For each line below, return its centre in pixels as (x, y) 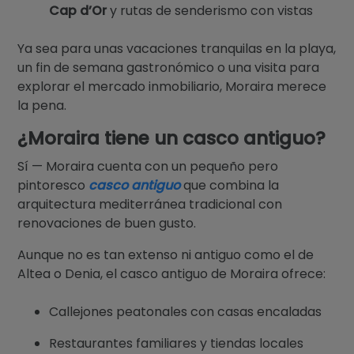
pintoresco (53, 185)
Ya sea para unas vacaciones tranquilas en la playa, (177, 48)
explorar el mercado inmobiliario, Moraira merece (172, 86)
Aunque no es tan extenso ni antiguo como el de (166, 254)
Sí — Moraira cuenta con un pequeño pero (148, 166)
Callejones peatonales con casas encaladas (186, 311)
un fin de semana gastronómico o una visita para (169, 67)
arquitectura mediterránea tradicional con (150, 204)
